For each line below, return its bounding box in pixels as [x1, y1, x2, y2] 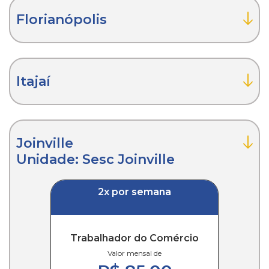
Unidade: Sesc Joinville [16, 151, 175, 168]
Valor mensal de [107, 248, 162, 258]
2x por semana [98, 186, 171, 198]
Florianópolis [16, 11, 107, 28]
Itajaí [16, 73, 50, 89]
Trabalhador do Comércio [70, 232, 199, 244]
